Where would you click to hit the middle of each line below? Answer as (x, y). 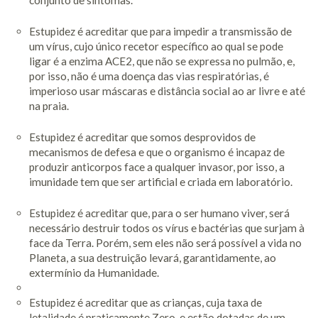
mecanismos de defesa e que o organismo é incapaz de (157, 152)
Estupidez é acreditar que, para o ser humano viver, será (159, 213)
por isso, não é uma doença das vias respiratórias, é (149, 76)
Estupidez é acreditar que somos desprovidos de (142, 137)
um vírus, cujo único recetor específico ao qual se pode (156, 46)
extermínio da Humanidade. (94, 272)
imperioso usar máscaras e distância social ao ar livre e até (167, 91)
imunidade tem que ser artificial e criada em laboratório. (160, 181)
